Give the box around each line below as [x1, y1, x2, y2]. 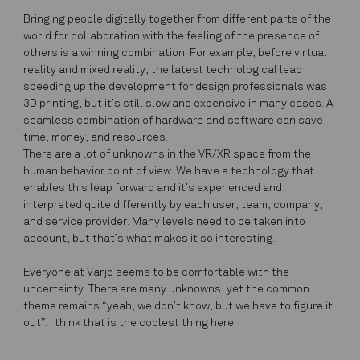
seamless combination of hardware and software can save [23, 115, 324, 128]
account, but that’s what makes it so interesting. [23, 233, 276, 246]
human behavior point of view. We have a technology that [23, 166, 315, 178]
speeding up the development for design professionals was [23, 81, 328, 94]
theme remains [23, 301, 100, 313]
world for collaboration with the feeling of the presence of [23, 31, 320, 43]
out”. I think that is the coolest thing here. [23, 317, 237, 330]
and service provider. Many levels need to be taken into [23, 216, 306, 229]
